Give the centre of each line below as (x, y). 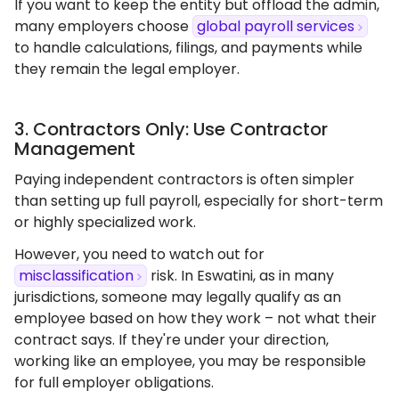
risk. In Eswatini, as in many (240, 276)
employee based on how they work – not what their (195, 318)
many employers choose (103, 26)
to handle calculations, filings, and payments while (188, 48)
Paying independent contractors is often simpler (184, 179)
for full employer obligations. (114, 383)
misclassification (76, 276)
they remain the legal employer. (127, 69)
